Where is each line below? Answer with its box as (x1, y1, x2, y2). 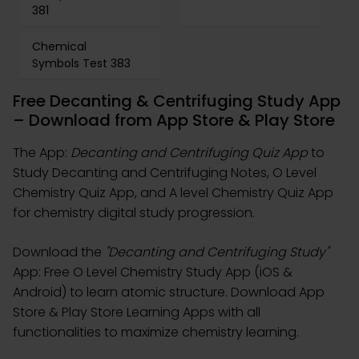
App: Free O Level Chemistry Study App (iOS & (13, 263, 292, 281)
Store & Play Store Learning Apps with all (13, 303, 260, 321)
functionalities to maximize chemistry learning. (13, 323, 299, 341)
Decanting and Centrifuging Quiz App (71, 143, 308, 162)
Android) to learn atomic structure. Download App (13, 283, 325, 301)
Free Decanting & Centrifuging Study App (13, 90, 341, 112)
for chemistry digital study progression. (13, 204, 255, 222)
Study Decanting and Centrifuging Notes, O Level (13, 163, 317, 182)
